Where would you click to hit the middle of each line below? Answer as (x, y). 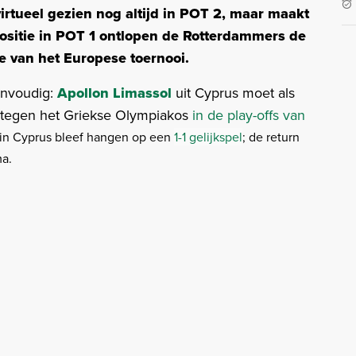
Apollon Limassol (114, 93)
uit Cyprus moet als (233, 93)
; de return (271, 137)
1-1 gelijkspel (208, 137)
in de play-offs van (249, 115)
